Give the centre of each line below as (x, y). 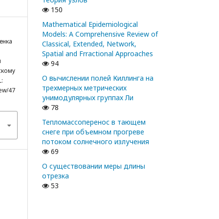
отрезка (55, 176)
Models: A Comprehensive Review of (100, 34)
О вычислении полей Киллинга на (98, 78)
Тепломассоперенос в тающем (94, 122)
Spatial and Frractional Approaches (98, 54)
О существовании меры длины (94, 166)
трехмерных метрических (84, 88)
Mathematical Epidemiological (90, 24)
